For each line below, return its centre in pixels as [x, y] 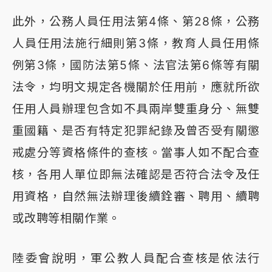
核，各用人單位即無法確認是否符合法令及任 [136, 175]
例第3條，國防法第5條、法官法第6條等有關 [136, 65]
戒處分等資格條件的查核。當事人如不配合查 [136, 153]
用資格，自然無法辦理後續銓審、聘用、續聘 [136, 196]
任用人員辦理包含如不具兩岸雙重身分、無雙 [136, 109]
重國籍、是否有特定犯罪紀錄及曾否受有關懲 [136, 131]
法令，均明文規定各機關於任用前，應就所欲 [136, 87]
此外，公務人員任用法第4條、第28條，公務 [136, 22]
